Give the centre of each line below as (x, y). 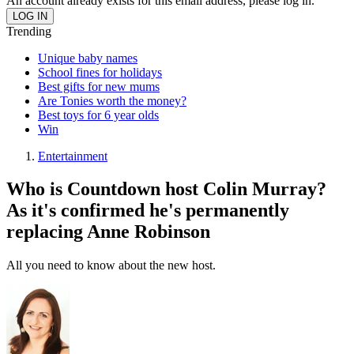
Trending (29, 31)
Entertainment (73, 156)
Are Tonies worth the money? (112, 100)
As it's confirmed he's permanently (148, 211)
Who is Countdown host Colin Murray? (166, 189)
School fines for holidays (100, 72)
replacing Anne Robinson (108, 232)
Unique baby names (88, 58)
